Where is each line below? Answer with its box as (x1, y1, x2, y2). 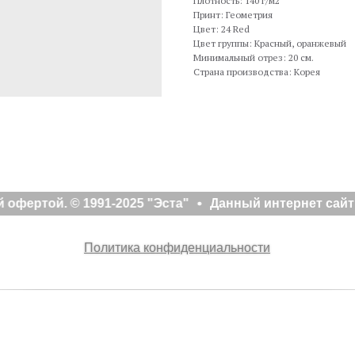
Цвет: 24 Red (193, 23, 250, 35)
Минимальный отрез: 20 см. (193, 52, 314, 63)
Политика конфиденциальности (84, 241, 270, 254)
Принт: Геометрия (193, 9, 273, 21)
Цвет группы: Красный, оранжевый (193, 37, 346, 49)
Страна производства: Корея (193, 66, 320, 78)
